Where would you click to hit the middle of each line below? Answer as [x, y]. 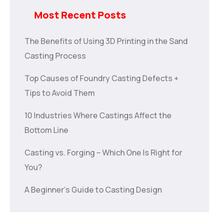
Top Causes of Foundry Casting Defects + [101, 78]
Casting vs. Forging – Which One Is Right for [103, 152]
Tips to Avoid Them [60, 93]
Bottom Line [46, 130]
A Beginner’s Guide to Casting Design [93, 189]
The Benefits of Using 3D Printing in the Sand [106, 41]
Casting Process [55, 55]
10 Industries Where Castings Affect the [98, 115]
